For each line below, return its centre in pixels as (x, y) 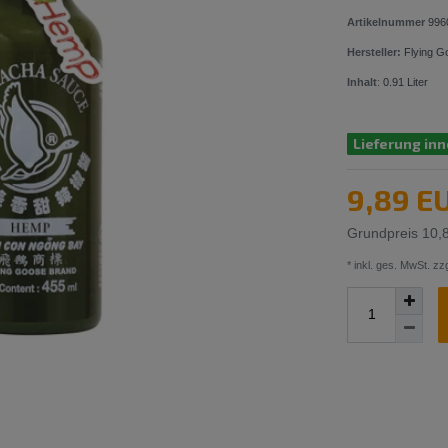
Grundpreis (385, 232)
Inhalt (362, 82)
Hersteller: (374, 52)
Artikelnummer (388, 22)
